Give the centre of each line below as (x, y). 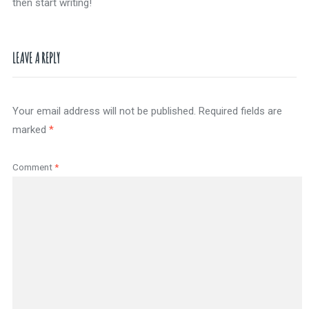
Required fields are (240, 111)
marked (30, 129)
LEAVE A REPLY (36, 58)
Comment (33, 167)
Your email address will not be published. (104, 111)
